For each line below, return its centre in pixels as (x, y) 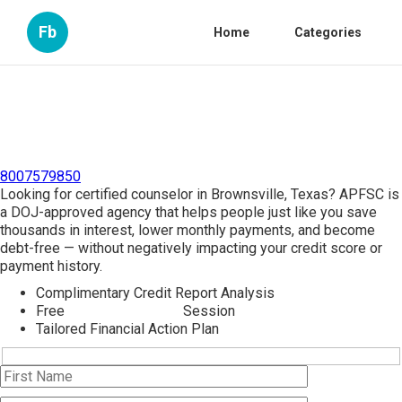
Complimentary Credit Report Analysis (155, 293)
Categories (328, 32)
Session (207, 311)
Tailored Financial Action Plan (127, 329)
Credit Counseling (124, 311)
